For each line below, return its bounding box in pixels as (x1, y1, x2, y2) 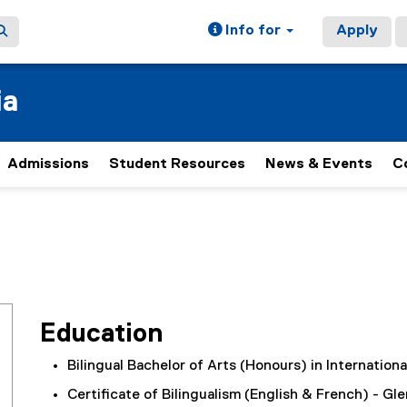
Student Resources (109, 157, 245, 172)
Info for (222, 24, 284, 38)
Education (40, 322, 163, 347)
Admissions (7, 157, 89, 172)
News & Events (265, 157, 372, 172)
